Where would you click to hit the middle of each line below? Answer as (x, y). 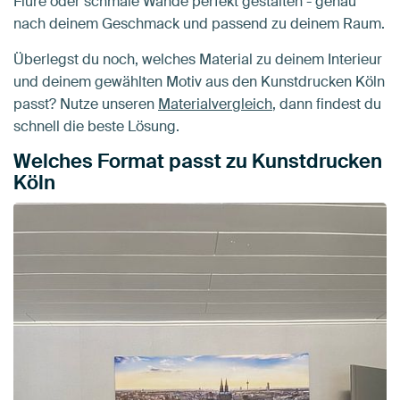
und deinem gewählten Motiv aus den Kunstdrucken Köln (199, 82)
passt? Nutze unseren (86, 104)
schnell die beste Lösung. (96, 127)
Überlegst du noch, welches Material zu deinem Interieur (198, 60)
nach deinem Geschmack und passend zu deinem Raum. (199, 24)
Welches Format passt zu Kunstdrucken (198, 162)
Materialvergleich (215, 104)
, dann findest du (327, 104)
